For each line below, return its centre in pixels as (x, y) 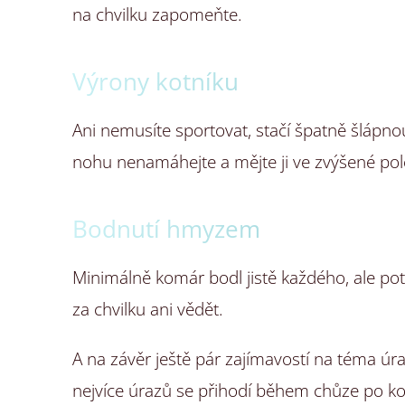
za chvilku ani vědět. (148, 309)
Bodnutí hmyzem (166, 229)
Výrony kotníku (155, 81)
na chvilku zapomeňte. (157, 14)
